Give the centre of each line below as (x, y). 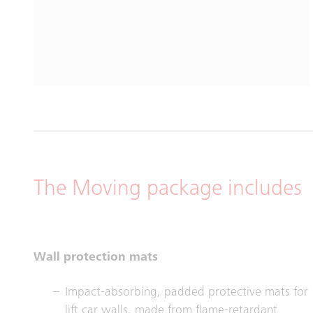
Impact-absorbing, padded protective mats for (187, 292)
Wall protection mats (96, 257)
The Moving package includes (168, 190)
